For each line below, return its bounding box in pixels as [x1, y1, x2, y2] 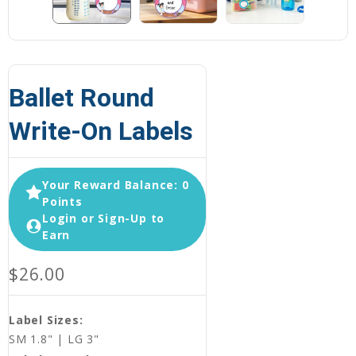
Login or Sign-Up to [42, 210, 165, 226]
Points [42, 193, 83, 209]
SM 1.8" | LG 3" [9, 331, 99, 347]
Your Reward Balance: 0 [42, 176, 189, 192]
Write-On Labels [9, 116, 193, 147]
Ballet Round [9, 83, 154, 114]
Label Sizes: [9, 312, 83, 328]
